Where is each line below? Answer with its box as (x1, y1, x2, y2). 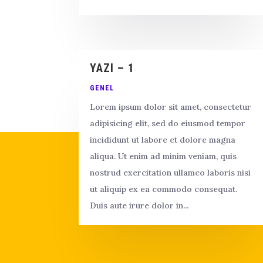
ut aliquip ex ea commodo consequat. (90, 183, 238, 194)
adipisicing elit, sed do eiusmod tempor (90, 117, 246, 129)
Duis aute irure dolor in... (90, 200, 189, 211)
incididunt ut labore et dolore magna (90, 134, 236, 145)
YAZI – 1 (90, 60, 135, 75)
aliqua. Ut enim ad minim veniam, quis (90, 150, 237, 161)
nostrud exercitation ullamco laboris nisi (90, 167, 251, 178)
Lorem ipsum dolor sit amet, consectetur (90, 101, 252, 112)
